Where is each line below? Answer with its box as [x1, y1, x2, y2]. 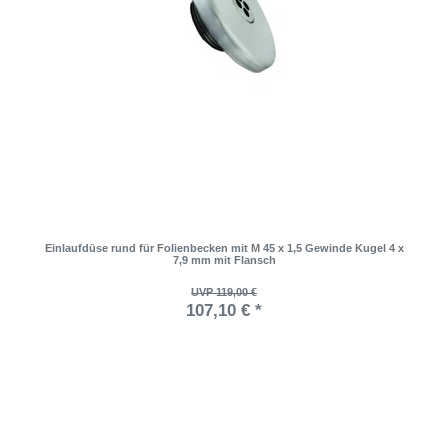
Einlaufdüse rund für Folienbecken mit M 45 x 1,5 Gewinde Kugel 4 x [44, 242, 404, 255]
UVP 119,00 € [191, 286, 257, 299]
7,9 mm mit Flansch [172, 254, 276, 267]
